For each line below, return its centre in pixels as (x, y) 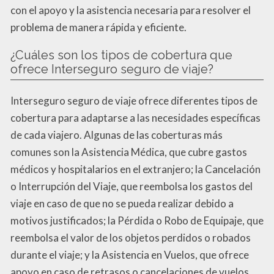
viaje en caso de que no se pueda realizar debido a (122, 203)
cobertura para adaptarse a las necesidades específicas (135, 117)
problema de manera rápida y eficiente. (98, 27)
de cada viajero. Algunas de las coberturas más (117, 135)
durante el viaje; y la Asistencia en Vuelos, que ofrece (130, 254)
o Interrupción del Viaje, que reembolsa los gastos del (131, 186)
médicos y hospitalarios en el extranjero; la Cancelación (135, 169)
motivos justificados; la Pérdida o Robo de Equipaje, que (137, 220)
